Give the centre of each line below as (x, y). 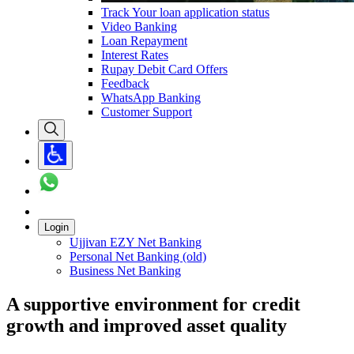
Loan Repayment (144, 40)
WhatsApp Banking (151, 97)
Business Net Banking (125, 270)
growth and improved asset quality (147, 325)
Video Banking (139, 26)
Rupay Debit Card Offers (164, 69)
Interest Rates (135, 55)
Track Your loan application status (185, 12)
